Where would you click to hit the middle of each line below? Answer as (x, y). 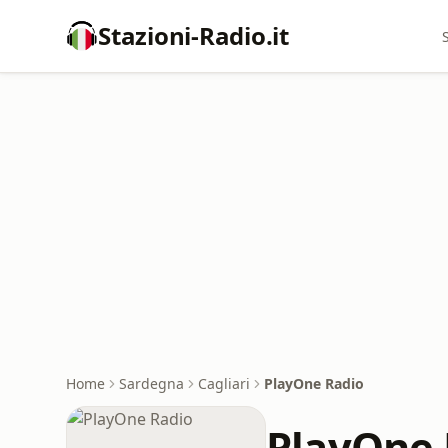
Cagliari (224, 383)
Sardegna (151, 383)
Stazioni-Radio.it (193, 35)
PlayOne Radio (314, 383)
